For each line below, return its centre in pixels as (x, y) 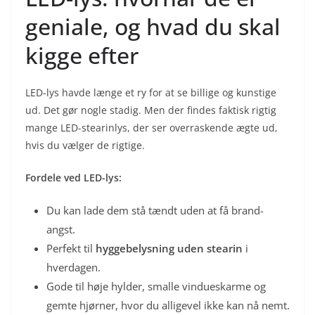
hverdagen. (73, 267)
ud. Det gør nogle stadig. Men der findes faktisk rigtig (151, 110)
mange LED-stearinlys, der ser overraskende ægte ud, (152, 127)
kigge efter (82, 55)
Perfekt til (71, 248)
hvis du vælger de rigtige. (85, 145)
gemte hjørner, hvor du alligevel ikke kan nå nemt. (168, 305)
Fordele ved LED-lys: (73, 177)
